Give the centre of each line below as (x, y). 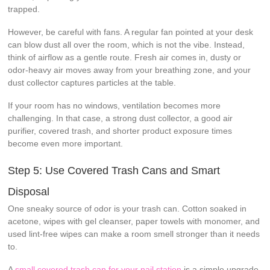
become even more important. (66, 143)
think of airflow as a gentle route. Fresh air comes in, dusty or (125, 57)
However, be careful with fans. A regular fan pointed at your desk (131, 32)
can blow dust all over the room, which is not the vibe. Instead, (127, 44)
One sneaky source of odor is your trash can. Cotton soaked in (127, 208)
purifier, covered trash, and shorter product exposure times (120, 130)
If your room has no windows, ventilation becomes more (115, 105)
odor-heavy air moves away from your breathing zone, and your (130, 70)
